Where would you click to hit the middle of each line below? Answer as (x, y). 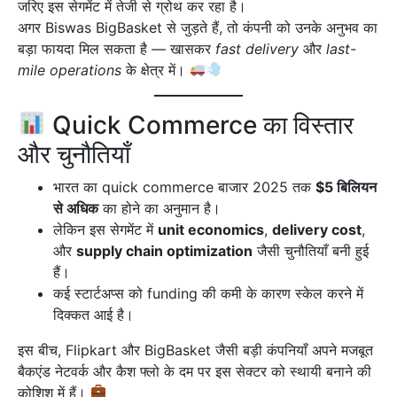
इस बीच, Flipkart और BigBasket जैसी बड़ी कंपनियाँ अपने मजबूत (195, 350)
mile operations (70, 70)
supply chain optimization (164, 250)
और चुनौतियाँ (74, 154)
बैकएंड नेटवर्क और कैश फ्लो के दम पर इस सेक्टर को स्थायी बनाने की (195, 371)
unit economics (211, 229)
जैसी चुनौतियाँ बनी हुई (311, 250)
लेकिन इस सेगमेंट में (105, 229)
